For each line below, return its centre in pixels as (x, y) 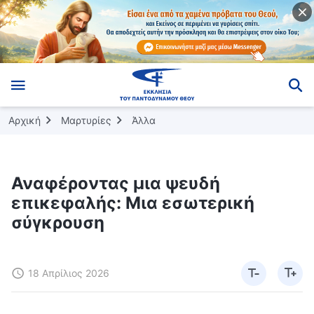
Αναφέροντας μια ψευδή (116, 183)
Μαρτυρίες (86, 120)
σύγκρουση (58, 222)
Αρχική (25, 120)
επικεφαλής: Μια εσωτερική (133, 203)
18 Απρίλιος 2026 (69, 273)
